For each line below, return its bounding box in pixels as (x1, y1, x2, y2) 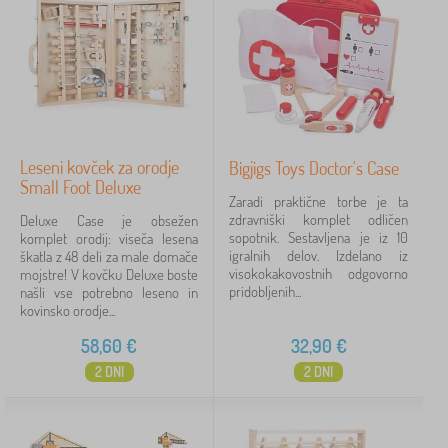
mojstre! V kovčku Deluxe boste (20, 265, 198, 284)
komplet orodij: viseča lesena (20, 229, 198, 248)
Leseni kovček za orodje (20, 156, 179, 178)
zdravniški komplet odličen (229, 210, 408, 229)
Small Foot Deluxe (20, 176, 141, 198)
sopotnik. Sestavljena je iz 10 (229, 228, 408, 247)
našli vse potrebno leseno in (20, 283, 198, 302)
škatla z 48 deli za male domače (20, 247, 198, 266)
